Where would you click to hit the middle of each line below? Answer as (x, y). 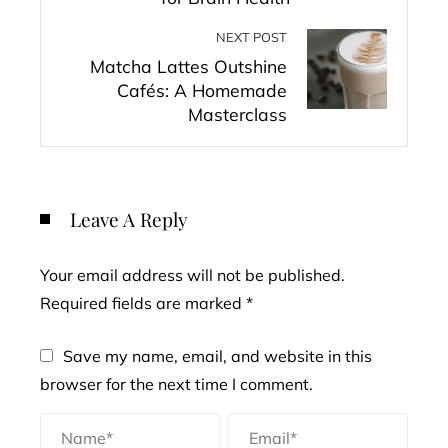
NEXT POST (251, 37)
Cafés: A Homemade (202, 90)
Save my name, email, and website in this (217, 356)
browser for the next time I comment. (176, 384)
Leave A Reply (129, 219)
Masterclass (237, 114)
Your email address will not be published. (192, 275)
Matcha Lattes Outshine (188, 66)
